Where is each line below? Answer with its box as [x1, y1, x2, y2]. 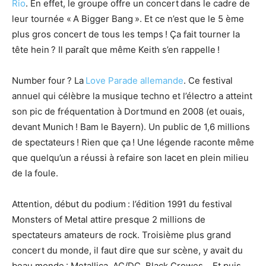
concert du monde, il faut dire [12, 244, 138, 256]
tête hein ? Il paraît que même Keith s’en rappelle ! [12, 43, 220, 55]
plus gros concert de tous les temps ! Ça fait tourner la [12, 28, 240, 40]
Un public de [148, 121, 204, 132]
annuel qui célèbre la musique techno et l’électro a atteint [12, 90, 252, 102]
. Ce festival [183, 74, 233, 86]
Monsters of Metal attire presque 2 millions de [12, 213, 205, 225]
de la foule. [12, 167, 58, 179]
